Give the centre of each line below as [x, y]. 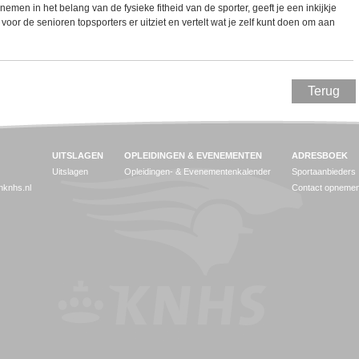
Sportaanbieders [324, 172]
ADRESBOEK [320, 156]
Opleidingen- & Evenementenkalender [198, 172]
